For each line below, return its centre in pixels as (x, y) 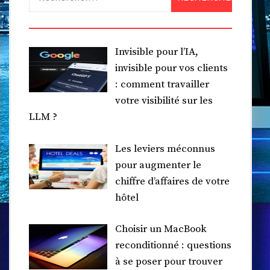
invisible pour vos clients (171, 68)
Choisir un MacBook (161, 229)
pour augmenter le (158, 165)
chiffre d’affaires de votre (172, 181)
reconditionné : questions (173, 246)
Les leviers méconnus (165, 149)
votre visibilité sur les (164, 101)
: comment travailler (162, 85)
